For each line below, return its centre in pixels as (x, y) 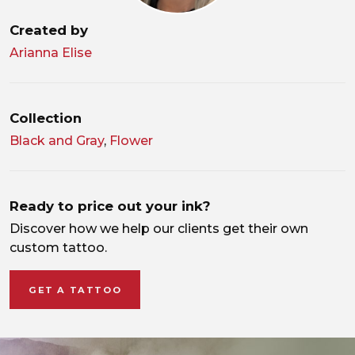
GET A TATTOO (75, 290)
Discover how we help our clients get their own (159, 229)
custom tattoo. (58, 248)
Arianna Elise (51, 53)
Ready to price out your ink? (110, 206)
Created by (49, 31)
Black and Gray (57, 141)
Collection (46, 118)
